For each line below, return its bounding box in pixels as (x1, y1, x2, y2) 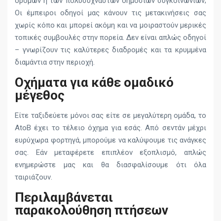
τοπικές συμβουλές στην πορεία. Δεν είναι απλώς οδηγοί (15, 33, 206, 42)
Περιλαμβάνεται (15, 190, 113, 205)
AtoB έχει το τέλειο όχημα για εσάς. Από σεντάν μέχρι (15, 123, 206, 133)
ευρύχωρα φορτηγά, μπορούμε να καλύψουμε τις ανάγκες (15, 136, 206, 145)
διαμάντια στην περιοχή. (15, 58, 95, 67)
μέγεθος (15, 88, 65, 103)
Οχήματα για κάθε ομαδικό (15, 75, 174, 90)
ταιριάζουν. (15, 173, 52, 182)
